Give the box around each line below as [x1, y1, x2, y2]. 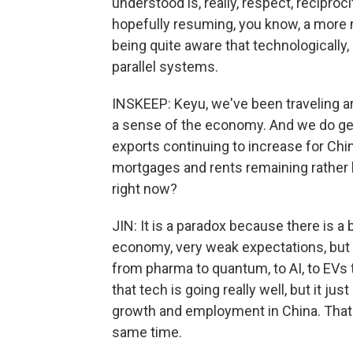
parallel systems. [112, 58, 218, 75]
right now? [112, 180, 177, 197]
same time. [112, 324, 182, 340]
